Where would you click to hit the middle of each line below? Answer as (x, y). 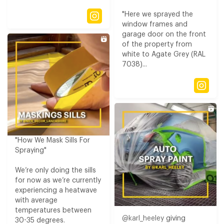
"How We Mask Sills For (52, 140)
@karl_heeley (143, 218)
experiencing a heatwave (56, 190)
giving (175, 218)
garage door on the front (164, 35)
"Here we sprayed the (157, 15)
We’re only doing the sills (55, 170)
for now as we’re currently (58, 180)
